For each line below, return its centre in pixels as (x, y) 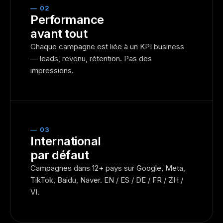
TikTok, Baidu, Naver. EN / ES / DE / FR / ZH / (107, 180)
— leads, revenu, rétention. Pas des (91, 58)
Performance (67, 20)
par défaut (60, 155)
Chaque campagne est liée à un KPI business (107, 47)
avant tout (59, 34)
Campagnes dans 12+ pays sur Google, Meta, (108, 168)
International (66, 141)
